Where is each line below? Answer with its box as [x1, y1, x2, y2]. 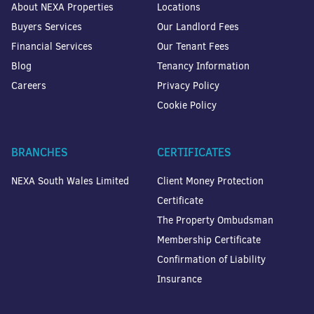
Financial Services [11, 39, 93, 53]
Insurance [157, 272, 202, 286]
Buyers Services [11, 20, 82, 34]
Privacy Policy [157, 78, 219, 93]
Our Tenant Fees [157, 39, 229, 53]
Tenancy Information [157, 59, 250, 73]
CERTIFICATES [157, 144, 231, 160]
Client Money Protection [157, 174, 264, 188]
